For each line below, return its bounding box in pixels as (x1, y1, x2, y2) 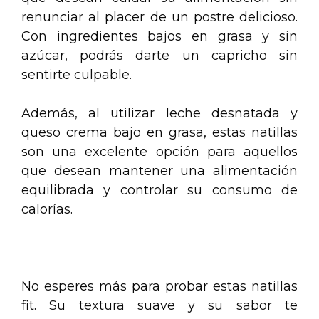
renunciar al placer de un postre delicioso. (21, 9, 298, 25)
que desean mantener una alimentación (21, 162, 298, 179)
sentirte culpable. (21, 66, 132, 83)
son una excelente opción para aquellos (21, 143, 298, 159)
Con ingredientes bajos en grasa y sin (21, 28, 298, 44)
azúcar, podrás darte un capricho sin (21, 47, 298, 63)
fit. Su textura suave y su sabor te (21, 297, 298, 313)
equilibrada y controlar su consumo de (21, 182, 298, 198)
